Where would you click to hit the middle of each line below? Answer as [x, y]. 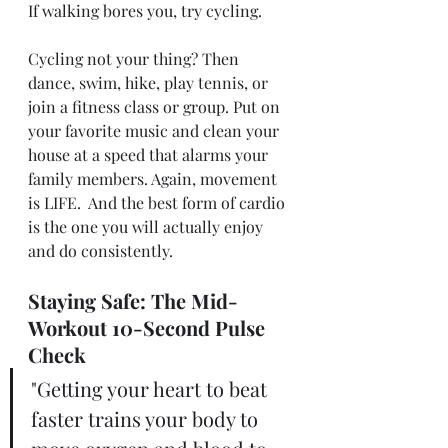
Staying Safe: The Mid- [133, 300]
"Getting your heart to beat [151, 388]
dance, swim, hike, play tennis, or [150, 82]
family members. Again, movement [154, 178]
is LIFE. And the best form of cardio [158, 202]
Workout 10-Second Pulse [149, 327]
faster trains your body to [147, 418]
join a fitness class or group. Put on [156, 106]
